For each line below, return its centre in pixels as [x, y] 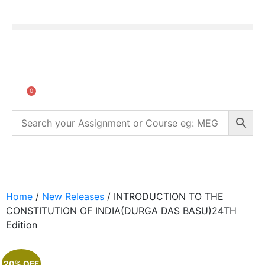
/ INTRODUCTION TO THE [164, 196]
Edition [22, 225]
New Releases [73, 196]
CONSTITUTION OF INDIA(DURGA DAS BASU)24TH [121, 211]
